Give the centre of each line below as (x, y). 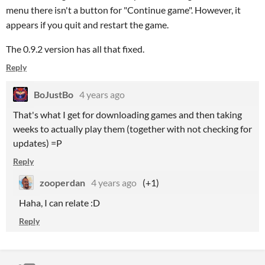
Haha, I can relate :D (59, 203)
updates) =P (38, 143)
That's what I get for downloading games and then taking (127, 114)
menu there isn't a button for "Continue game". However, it (123, 10)
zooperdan (62, 182)
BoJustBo (54, 94)
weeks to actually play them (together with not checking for (132, 129)
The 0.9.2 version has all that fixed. (75, 49)
